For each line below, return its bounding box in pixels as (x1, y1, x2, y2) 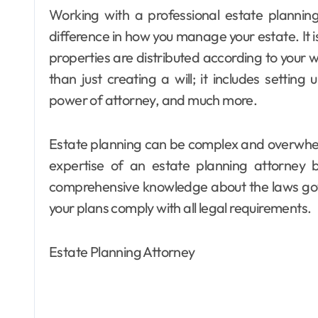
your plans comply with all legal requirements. (49, 198, 312, 216)
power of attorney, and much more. (49, 90, 258, 109)
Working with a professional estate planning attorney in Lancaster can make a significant (49, 5, 62, 23)
